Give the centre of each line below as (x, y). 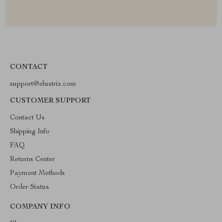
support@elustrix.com (43, 84)
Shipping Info (30, 132)
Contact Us (27, 118)
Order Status (29, 187)
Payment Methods (37, 173)
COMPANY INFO (40, 207)
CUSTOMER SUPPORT (50, 101)
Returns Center (32, 160)
